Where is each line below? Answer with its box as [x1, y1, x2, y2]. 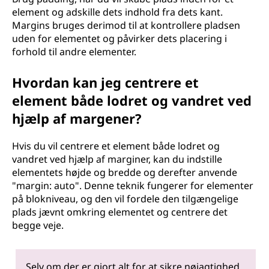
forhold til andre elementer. [12, 45, 136, 58]
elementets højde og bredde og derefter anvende [12, 166, 237, 179]
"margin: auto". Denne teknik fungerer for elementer [12, 179, 253, 192]
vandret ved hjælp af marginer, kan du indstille [12, 153, 222, 166]
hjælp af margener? [12, 109, 142, 127]
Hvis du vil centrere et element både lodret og [12, 139, 220, 153]
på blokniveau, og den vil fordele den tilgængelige [12, 192, 238, 205]
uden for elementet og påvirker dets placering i [12, 32, 227, 45]
